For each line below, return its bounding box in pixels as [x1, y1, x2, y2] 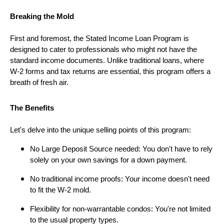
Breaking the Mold [10, 12, 74, 21]
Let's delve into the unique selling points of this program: [10, 126, 191, 134]
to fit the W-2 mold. [30, 186, 91, 194]
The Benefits [10, 104, 54, 112]
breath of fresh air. [10, 78, 68, 87]
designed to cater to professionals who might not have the [10, 45, 197, 54]
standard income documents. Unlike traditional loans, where [10, 56, 204, 65]
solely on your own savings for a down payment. [30, 156, 187, 164]
